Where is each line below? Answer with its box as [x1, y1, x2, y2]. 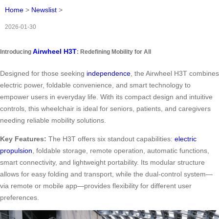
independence [87, 69, 131, 77]
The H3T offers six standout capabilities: [46, 134, 175, 143]
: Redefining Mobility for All [77, 48, 151, 55]
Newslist [31, 6, 57, 14]
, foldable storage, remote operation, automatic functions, [32, 146, 209, 154]
